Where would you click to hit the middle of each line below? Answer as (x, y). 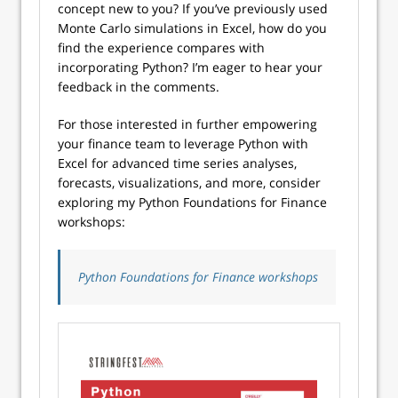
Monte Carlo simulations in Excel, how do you (192, 28)
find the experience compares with (161, 48)
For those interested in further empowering (187, 124)
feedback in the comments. (139, 87)
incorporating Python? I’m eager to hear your (190, 68)
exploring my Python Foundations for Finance (192, 203)
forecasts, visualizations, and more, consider (189, 183)
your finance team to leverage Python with (183, 144)
